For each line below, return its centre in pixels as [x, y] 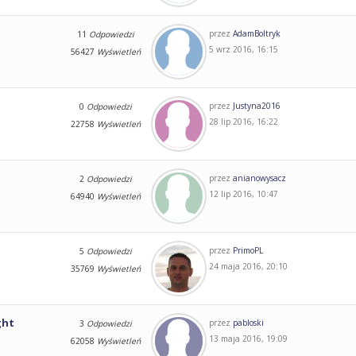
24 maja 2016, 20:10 [248, 266]
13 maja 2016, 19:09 [248, 338]
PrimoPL [248, 250]
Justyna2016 [256, 105]
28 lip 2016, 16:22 [243, 121]
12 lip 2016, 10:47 [243, 193]
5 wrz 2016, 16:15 [243, 49]
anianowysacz [259, 178]
